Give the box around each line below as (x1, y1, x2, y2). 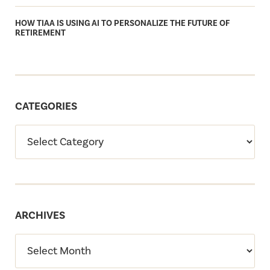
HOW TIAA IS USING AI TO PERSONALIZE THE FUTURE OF (15, 17, 230, 29)
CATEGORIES (15, 99, 77, 113)
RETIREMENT (15, 27, 66, 39)
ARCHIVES (15, 208, 65, 222)
